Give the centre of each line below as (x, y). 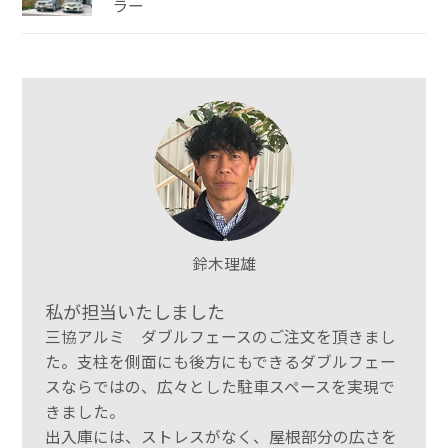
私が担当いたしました (134, 310)
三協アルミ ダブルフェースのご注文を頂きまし (220, 336)
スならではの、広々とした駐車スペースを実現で (219, 386)
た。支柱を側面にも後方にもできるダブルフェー (220, 361)
